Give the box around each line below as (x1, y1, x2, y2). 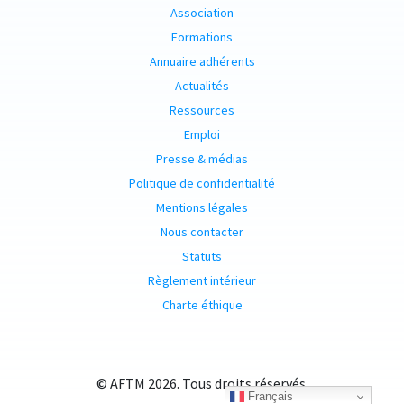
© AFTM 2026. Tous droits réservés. (96, 374, 308, 393)
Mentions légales (156, 199, 248, 216)
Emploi (184, 126, 220, 143)
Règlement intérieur (148, 272, 256, 289)
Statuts (182, 248, 222, 265)
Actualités (175, 78, 229, 95)
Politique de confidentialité (129, 175, 275, 192)
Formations (171, 29, 233, 46)
